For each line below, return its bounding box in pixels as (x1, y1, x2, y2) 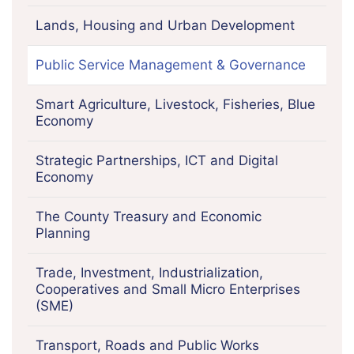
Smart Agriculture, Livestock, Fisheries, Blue (36, 96, 315, 112)
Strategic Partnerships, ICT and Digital (36, 152, 278, 168)
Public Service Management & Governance (36, 56, 306, 73)
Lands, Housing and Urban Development (36, 17, 295, 33)
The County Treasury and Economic (36, 208, 262, 224)
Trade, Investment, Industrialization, (36, 264, 263, 281)
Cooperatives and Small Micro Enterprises (36, 281, 300, 297)
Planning (36, 224, 90, 241)
